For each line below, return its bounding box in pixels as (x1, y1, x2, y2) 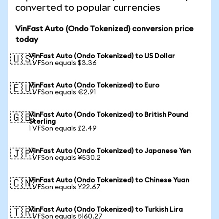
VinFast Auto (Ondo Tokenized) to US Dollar (29, 53, 175, 60)
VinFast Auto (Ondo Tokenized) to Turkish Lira (29, 206, 183, 213)
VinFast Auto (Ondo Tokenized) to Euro (29, 82, 159, 89)
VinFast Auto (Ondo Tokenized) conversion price (15, 25, 194, 33)
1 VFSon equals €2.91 (29, 89, 96, 96)
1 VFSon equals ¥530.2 (29, 154, 101, 161)
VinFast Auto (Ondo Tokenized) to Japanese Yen (29, 148, 191, 154)
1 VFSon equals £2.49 (29, 125, 97, 132)
